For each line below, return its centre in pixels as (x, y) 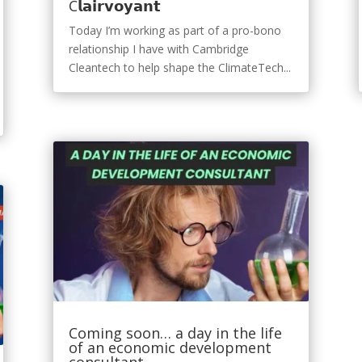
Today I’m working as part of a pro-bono (175, 30)
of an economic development (170, 348)
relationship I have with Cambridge (158, 48)
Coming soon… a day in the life (175, 333)
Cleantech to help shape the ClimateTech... (179, 67)
